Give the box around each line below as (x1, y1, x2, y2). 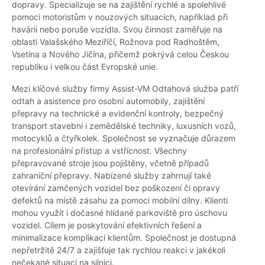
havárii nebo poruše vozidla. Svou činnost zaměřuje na (12, 24, 222, 35)
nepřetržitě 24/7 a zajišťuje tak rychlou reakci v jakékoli (12, 245, 225, 256)
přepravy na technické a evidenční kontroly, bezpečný (12, 108, 224, 119)
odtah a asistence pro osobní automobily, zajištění (12, 96, 205, 106)
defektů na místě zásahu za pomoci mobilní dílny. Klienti (12, 195, 228, 206)
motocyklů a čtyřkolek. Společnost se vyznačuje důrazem (12, 133, 235, 144)
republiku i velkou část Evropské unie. (12, 62, 158, 72)
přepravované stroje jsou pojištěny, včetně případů (12, 158, 209, 169)
